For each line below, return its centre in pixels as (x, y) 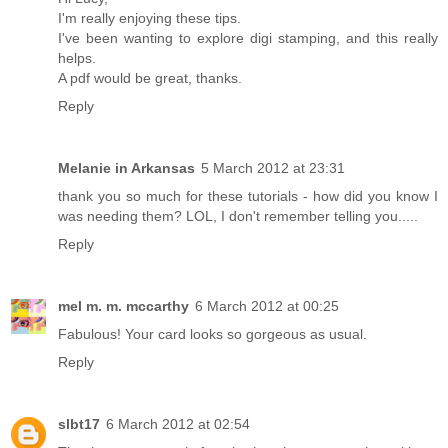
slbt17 (79, 423)
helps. (77, 57)
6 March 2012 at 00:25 (267, 305)
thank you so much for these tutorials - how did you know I (248, 195)
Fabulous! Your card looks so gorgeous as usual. (212, 333)
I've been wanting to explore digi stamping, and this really (248, 37)
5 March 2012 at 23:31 (273, 167)
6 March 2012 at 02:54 (178, 423)
